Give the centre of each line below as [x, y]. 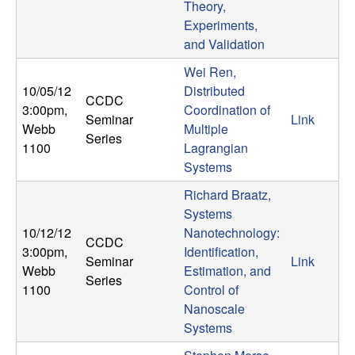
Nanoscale [214, 309]
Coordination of [227, 110]
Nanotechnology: [232, 233]
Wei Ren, [210, 72]
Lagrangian [216, 148]
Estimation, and [227, 271]
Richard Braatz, [227, 195]
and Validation [224, 44]
